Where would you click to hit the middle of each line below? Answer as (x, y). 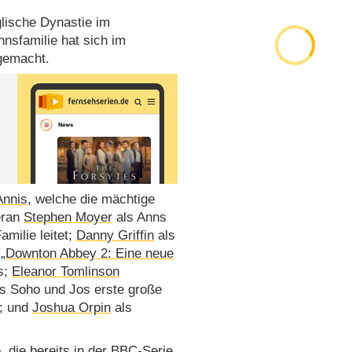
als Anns (140, 218)
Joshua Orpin (72, 308)
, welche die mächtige (92, 200)
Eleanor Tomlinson (66, 272)
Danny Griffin (115, 236)
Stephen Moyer (68, 218)
